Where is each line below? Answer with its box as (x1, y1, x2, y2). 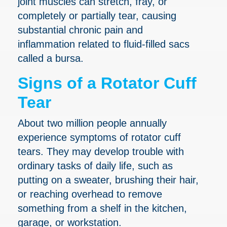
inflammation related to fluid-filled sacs (18, 38, 190, 50)
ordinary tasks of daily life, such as (18, 160, 173, 171)
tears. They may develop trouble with (18, 145, 184, 157)
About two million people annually (18, 117, 167, 129)
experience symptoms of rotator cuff (18, 131, 181, 143)
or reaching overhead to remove (18, 188, 162, 200)
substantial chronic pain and (18, 24, 143, 35)
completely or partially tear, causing (18, 10, 176, 21)
